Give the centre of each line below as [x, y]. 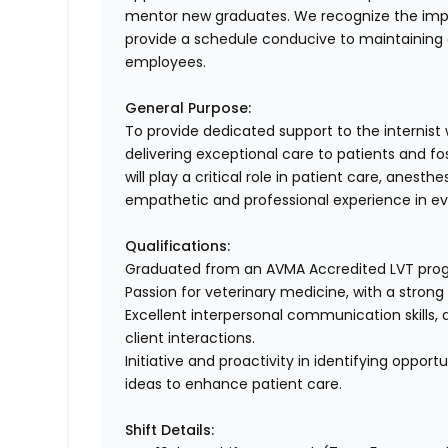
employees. [166, 62]
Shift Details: [170, 430]
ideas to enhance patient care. [234, 384]
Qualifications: [178, 246]
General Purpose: [188, 108]
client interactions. [190, 338]
